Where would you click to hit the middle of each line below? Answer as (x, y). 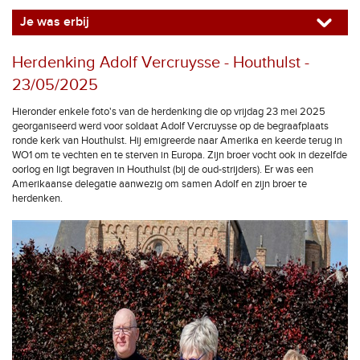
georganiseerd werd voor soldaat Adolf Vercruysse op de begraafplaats (170, 126)
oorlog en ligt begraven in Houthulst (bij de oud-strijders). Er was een (163, 170)
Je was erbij (55, 22)
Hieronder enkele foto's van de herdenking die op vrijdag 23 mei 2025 (169, 112)
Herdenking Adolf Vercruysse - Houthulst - (161, 63)
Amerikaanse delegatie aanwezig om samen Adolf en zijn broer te (160, 184)
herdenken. (37, 198)
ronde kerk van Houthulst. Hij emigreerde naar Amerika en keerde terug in (177, 141)
